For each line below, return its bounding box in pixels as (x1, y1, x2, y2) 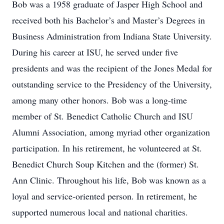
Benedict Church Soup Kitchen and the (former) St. (12, 158, 199, 170)
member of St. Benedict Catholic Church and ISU (12, 110, 193, 122)
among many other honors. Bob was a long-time (12, 94, 187, 106)
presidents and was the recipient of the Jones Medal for (12, 62, 212, 74)
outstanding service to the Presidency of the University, (12, 78, 212, 90)
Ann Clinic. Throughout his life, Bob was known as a (12, 174, 206, 186)
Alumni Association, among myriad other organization (12, 126, 210, 138)
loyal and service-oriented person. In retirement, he (12, 190, 197, 202)
